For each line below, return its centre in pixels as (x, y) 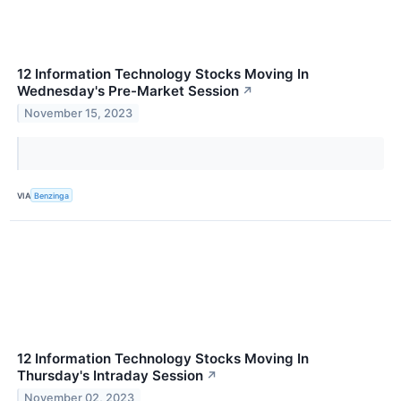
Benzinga (52, 195)
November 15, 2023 (79, 113)
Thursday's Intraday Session (110, 376)
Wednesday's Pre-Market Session (128, 91)
